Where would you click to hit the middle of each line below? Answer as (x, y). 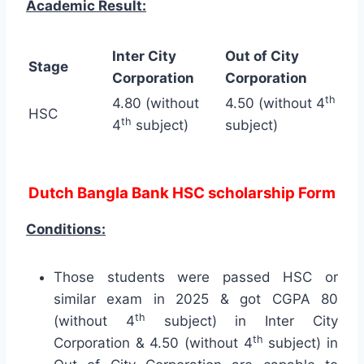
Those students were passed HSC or (196, 277)
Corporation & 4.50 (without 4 (153, 343)
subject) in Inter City (242, 321)
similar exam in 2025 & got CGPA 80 (196, 299)
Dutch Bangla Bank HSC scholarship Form (182, 193)
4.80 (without (156, 104)
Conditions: (66, 230)
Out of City (262, 56)
